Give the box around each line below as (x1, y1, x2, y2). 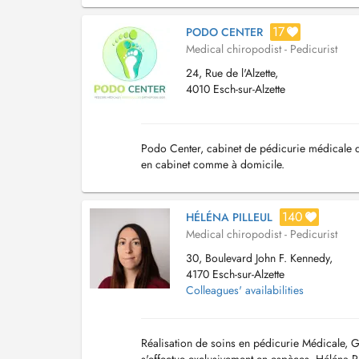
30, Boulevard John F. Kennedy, (186, 250, 333, 266)
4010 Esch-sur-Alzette (186, 81, 285, 97)
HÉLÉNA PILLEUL (186, 209, 272, 225)
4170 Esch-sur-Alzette (186, 266, 284, 282)
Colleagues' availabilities (186, 282, 304, 298)
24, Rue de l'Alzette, (186, 65, 278, 81)
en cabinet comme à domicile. (141, 156, 284, 172)
